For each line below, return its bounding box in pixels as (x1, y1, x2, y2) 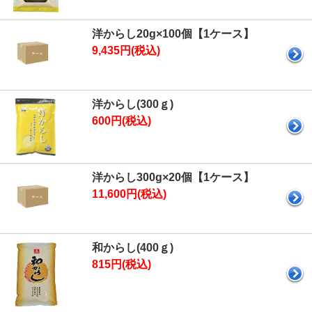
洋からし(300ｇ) (92, 97, 173, 110)
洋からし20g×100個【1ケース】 (92, 27, 254, 40)
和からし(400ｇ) (92, 241, 173, 253)
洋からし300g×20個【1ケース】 (92, 171, 254, 183)
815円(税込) (92, 258, 151, 270)
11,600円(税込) (92, 187, 166, 200)
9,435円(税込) (92, 44, 160, 56)
